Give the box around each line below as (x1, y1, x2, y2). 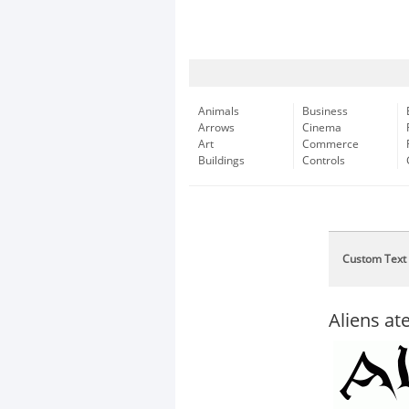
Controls (302, 154, 345, 167)
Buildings (198, 154, 245, 167)
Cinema (302, 121, 341, 134)
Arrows (198, 121, 235, 134)
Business (302, 105, 348, 118)
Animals (198, 105, 239, 118)
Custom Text (342, 253, 406, 266)
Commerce (302, 138, 359, 151)
